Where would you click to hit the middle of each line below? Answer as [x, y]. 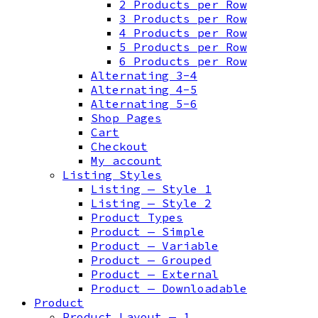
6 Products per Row [183, 61]
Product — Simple [148, 232]
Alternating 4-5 [144, 90]
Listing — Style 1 [151, 189]
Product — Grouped [151, 260]
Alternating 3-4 [144, 76]
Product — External [155, 274]
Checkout [119, 147]
